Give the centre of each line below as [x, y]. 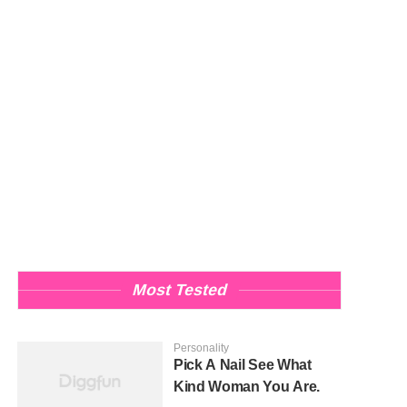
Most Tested [179, 290]
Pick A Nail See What [243, 365]
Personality [201, 348]
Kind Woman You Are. [247, 387]
